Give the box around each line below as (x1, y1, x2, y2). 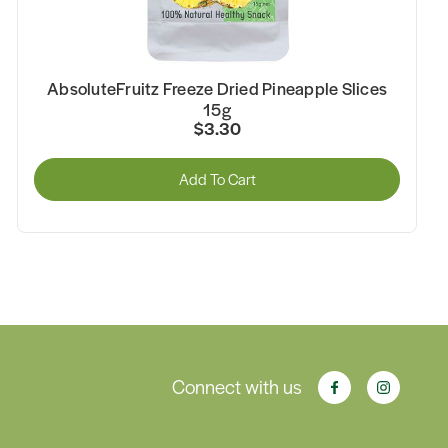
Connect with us (172, 373, 302, 401)
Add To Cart (178, 168, 256, 190)
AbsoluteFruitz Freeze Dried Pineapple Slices (47, 75, 387, 100)
